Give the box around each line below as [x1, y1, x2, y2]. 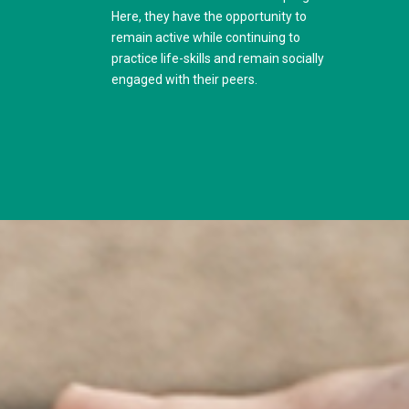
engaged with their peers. [111, 71, 258, 87]
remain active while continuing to [111, 29, 301, 45]
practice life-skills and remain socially [111, 50, 325, 66]
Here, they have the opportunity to [111, 8, 308, 24]
